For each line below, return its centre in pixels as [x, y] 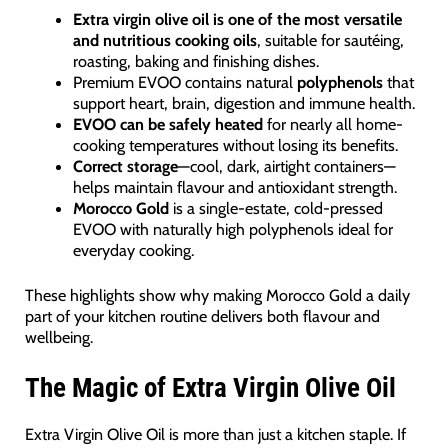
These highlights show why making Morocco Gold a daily [217, 294]
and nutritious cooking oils [165, 39]
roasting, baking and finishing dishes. [196, 60]
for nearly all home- [333, 123]
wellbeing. [58, 336]
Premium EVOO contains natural [185, 81]
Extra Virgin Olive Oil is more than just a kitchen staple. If [215, 434]
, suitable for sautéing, [331, 39]
